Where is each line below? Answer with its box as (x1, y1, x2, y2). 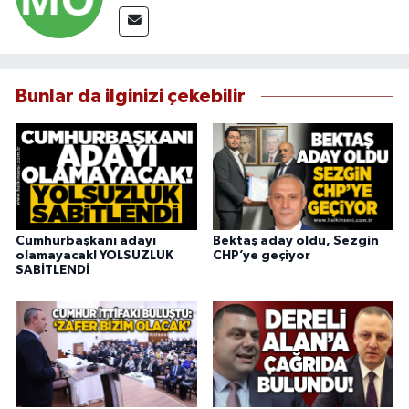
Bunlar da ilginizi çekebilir (16, 87, 246, 107)
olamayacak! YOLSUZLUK (16, 249, 173, 263)
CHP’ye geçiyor (212, 249, 310, 263)
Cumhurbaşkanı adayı (16, 235, 156, 248)
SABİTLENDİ (16, 264, 89, 278)
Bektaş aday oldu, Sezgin (212, 235, 379, 248)
